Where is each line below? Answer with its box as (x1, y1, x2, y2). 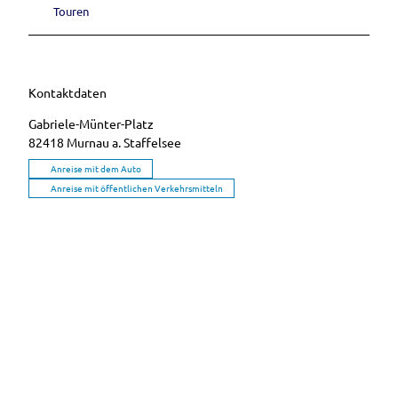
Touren (53, 4, 89, 20)
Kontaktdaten (28, 84, 107, 100)
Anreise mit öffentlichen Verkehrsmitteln (51, 181, 223, 195)
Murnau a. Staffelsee (67, 134, 181, 151)
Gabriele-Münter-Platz (28, 115, 154, 132)
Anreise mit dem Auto (51, 162, 141, 176)
